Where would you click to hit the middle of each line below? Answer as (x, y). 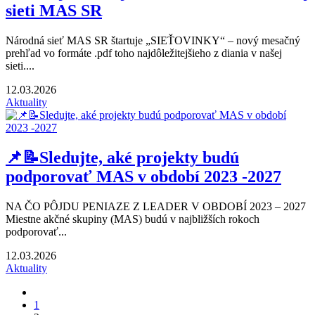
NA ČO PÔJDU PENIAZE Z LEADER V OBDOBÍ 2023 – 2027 (156, 207)
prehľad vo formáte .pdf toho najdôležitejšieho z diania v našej (144, 53)
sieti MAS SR (54, 11)
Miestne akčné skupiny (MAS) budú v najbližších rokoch (133, 219)
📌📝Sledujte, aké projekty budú (122, 158)
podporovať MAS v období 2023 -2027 (143, 177)
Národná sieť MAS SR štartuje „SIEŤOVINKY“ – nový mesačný (153, 41)
